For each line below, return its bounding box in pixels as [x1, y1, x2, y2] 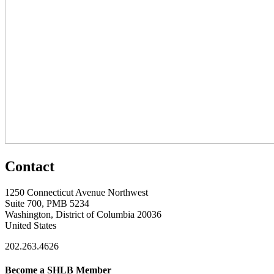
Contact [5, 158, 54, 174]
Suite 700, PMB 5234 [5, 198, 89, 209]
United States [5, 220, 56, 231]
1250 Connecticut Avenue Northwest [5, 187, 148, 198]
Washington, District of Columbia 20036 [5, 209, 161, 220]
